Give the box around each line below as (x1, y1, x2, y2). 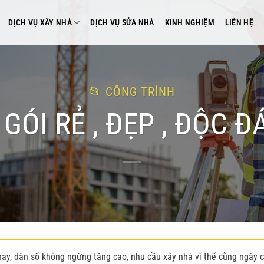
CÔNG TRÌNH (105, 85, 176, 100)
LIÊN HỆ (225, 17, 253, 28)
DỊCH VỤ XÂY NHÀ (8, 17, 72, 28)
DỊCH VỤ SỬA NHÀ (90, 17, 154, 28)
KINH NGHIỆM (164, 17, 214, 28)
